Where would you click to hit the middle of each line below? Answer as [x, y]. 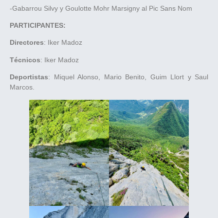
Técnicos [25, 60]
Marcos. [22, 87]
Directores [27, 43]
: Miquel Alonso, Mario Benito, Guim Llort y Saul [128, 77]
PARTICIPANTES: [38, 25]
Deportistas [29, 77]
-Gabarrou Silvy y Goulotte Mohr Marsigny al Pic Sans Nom [101, 8]
